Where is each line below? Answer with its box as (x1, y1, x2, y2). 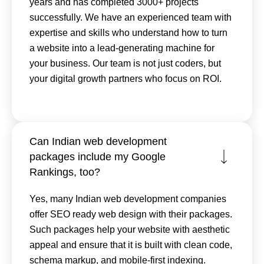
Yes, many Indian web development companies (29, 193, 226, 204)
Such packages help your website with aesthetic (29, 224, 230, 235)
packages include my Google (29, 150, 166, 163)
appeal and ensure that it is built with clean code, (29, 239, 232, 250)
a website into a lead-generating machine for (29, 42, 214, 53)
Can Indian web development (29, 135, 167, 147)
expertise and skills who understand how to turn (29, 27, 227, 38)
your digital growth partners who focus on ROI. (29, 73, 222, 84)
